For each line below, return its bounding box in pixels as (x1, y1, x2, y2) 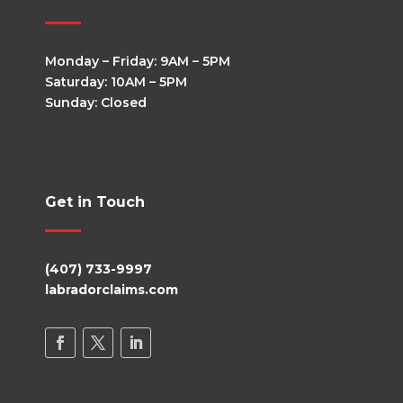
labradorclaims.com (45, 282, 178, 299)
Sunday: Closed (45, 94, 147, 112)
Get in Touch (45, 193, 145, 211)
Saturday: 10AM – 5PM (45, 74, 187, 91)
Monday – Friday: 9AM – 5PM (45, 53, 230, 70)
